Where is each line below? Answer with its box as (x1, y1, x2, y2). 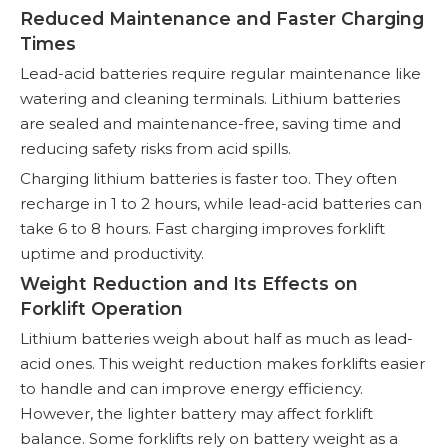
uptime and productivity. (20, 243, 204, 263)
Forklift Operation (20, 297, 183, 319)
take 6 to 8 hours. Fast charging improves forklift (20, 218, 385, 238)
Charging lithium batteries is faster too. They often (20, 168, 397, 188)
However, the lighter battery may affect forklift (20, 403, 373, 423)
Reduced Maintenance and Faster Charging (20, 7, 424, 29)
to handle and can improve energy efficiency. (20, 378, 363, 398)
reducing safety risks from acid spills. (20, 138, 291, 158)
